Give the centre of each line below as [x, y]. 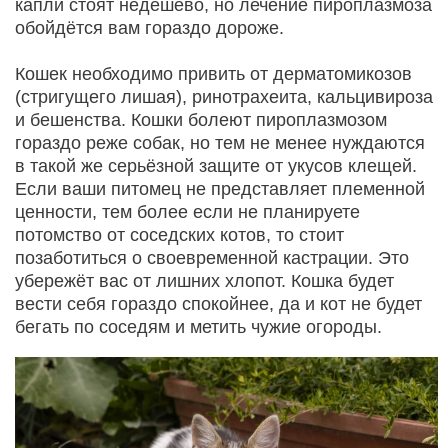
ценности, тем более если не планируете [187, 212]
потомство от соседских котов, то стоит [179, 235]
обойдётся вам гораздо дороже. [149, 28]
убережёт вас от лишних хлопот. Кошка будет [204, 281]
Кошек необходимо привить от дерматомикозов [213, 74]
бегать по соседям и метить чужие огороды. [198, 327]
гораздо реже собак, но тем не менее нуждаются [220, 143]
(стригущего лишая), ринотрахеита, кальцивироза [224, 97]
